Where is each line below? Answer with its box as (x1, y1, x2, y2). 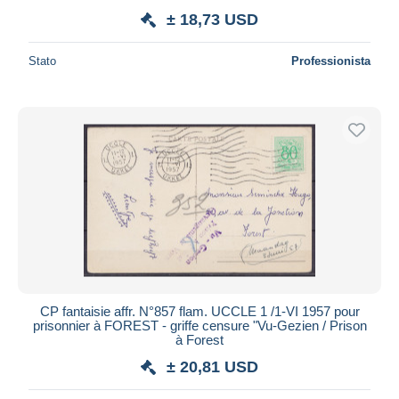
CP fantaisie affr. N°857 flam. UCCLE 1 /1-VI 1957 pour (39, 303, 360, 319)
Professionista (291, 53, 370, 68)
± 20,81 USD (167, 357, 258, 376)
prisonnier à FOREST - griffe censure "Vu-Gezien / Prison (32, 317, 367, 333)
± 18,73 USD (167, 10, 258, 28)
